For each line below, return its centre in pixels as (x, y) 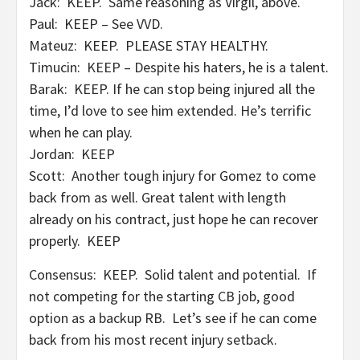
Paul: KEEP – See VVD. (96, 24)
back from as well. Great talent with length (157, 197)
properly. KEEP (75, 241)
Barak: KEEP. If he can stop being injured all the (172, 89)
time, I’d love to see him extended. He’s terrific (170, 110)
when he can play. (81, 132)
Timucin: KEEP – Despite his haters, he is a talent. (179, 67)
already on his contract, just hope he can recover (174, 219)
